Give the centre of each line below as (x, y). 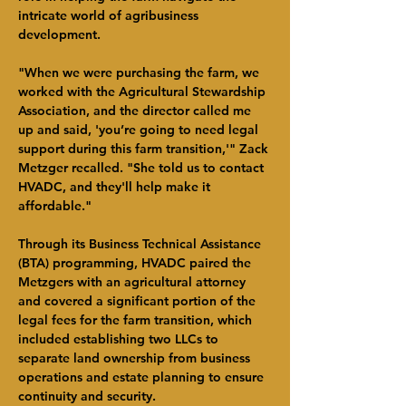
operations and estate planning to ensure (143, 377)
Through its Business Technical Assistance (141, 244)
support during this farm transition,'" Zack (145, 149)
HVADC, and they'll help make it (116, 187)
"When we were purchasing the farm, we (140, 72)
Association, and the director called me (136, 111)
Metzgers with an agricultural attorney (134, 282)
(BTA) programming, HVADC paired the (136, 263)
